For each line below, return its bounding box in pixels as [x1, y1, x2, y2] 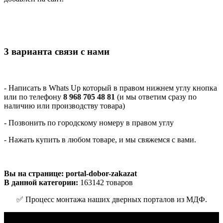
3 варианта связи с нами [4, 46, 110, 57]
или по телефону [4, 93, 63, 101]
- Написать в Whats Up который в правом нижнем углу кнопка [4, 84, 217, 92]
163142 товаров [78, 178, 133, 187]
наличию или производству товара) [4, 102, 125, 110]
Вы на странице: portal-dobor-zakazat [4, 169, 137, 178]
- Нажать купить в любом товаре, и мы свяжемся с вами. [4, 135, 196, 144]
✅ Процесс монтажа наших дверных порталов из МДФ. [16, 195, 207, 204]
